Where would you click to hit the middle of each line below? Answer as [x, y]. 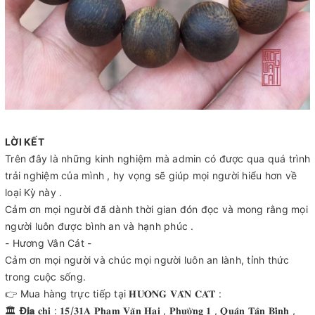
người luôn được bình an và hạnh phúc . [99, 226]
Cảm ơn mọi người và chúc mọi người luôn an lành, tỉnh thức [147, 260]
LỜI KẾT [25, 142]
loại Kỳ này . [34, 193]
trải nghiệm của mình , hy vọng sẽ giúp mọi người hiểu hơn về [151, 176]
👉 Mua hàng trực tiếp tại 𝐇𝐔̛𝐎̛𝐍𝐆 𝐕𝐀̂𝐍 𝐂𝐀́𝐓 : [113, 294]
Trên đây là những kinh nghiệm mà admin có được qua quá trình [157, 159]
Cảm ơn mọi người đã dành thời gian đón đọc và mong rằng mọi [156, 210]
